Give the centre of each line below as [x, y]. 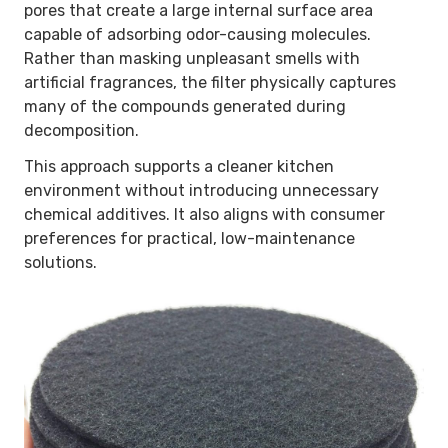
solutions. [60, 262]
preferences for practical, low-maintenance [189, 238]
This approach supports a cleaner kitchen [179, 166]
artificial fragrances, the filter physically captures [210, 82]
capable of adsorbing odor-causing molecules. [197, 34]
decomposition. [81, 130]
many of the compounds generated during [185, 106]
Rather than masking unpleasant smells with [192, 58]
